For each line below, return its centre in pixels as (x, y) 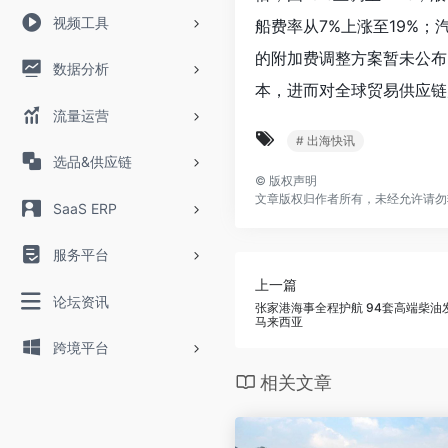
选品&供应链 (92, 161)
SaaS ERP (84, 208)
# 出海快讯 (325, 140)
